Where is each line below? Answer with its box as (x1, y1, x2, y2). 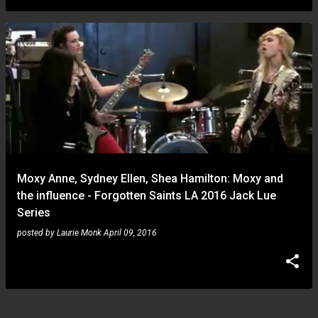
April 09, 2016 (104, 228, 157, 238)
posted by (17, 228, 57, 238)
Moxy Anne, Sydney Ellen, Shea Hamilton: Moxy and (17, 172, 283, 185)
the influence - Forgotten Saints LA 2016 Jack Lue (17, 189, 276, 202)
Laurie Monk (57, 228, 102, 238)
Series (17, 206, 50, 219)
